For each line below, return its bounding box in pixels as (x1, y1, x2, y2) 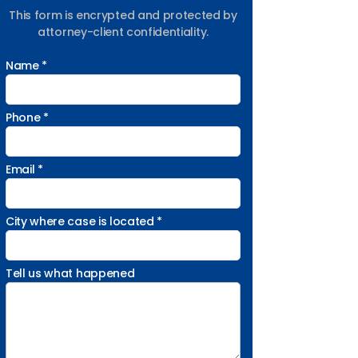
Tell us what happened (6, 265, 135, 281)
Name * (6, 58, 48, 74)
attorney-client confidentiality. (38, 24, 209, 40)
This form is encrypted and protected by (9, 7, 237, 23)
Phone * (6, 109, 49, 125)
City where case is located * (6, 213, 163, 229)
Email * (6, 161, 43, 177)
